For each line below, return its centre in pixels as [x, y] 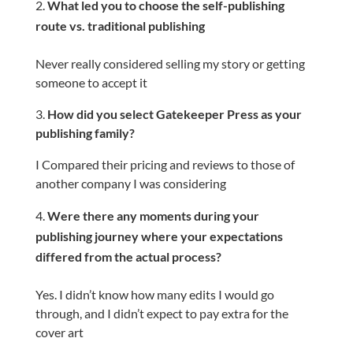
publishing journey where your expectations [159, 236]
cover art [60, 332]
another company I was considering [132, 183]
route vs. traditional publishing [121, 26]
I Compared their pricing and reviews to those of [165, 164]
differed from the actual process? [128, 256]
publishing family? [85, 133]
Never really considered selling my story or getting [170, 63]
